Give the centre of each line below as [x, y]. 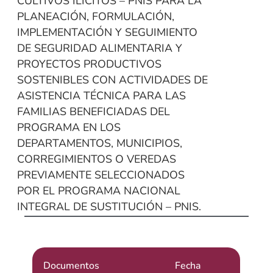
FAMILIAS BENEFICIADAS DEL [93, 112]
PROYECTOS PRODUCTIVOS [89, 64]
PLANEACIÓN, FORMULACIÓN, [95, 17]
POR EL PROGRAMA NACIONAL [98, 191]
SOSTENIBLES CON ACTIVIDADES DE [112, 80]
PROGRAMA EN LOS [69, 128]
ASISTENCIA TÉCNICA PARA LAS [101, 96]
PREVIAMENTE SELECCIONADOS [101, 175]
